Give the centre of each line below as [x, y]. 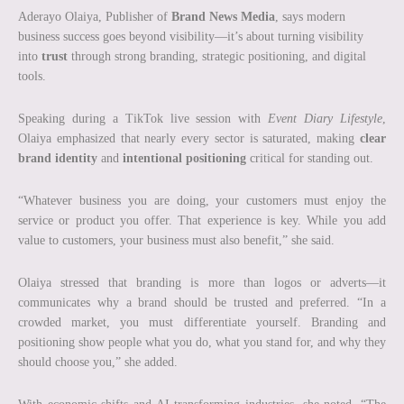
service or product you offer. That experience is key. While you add [202, 220]
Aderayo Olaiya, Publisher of [95, 16]
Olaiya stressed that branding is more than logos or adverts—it [202, 282]
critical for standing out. [310, 158]
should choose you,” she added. [98, 362]
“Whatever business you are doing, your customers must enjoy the [202, 200]
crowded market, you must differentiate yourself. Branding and [202, 322]
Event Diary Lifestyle [326, 118]
